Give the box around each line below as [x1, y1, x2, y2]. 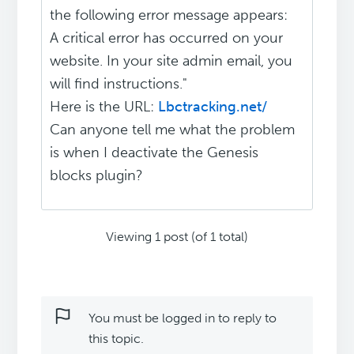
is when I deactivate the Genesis [50, 144, 259, 162]
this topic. [88, 331, 145, 347]
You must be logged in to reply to [88, 311, 277, 326]
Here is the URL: [50, 98, 159, 116]
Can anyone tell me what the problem [50, 121, 296, 139]
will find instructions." [50, 75, 188, 93]
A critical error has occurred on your [50, 29, 284, 47]
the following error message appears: [50, 6, 288, 24]
